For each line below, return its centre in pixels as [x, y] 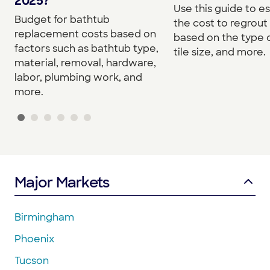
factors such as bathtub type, [86, 48]
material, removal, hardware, [85, 63]
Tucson [32, 260]
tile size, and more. [220, 52]
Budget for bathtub [62, 19]
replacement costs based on [85, 34]
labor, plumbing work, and [78, 77]
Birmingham [44, 217]
